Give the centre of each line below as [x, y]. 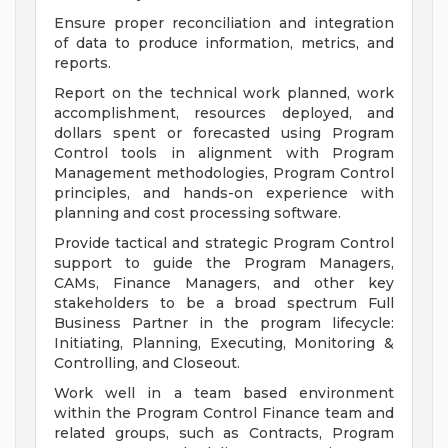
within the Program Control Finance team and [224, 413]
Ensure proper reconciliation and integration [224, 23]
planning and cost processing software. [197, 213]
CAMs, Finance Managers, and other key [224, 283]
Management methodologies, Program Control [224, 173]
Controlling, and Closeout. [147, 363]
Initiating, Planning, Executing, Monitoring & [224, 343]
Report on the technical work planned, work [224, 93]
